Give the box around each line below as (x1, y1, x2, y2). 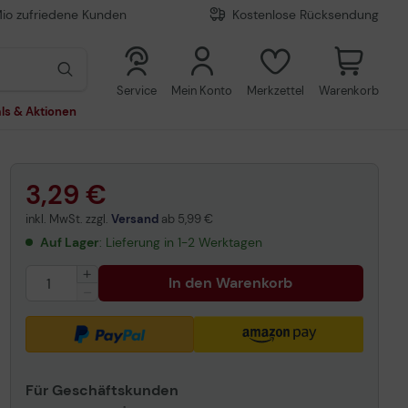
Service (117, 82, 157, 98)
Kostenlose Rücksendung (231, 6, 379, 23)
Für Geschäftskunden (25, 381, 178, 400)
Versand (110, 211, 158, 227)
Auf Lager (39, 234, 99, 250)
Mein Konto (171, 82, 232, 98)
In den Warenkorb (168, 273, 293, 292)
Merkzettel (247, 82, 304, 98)
